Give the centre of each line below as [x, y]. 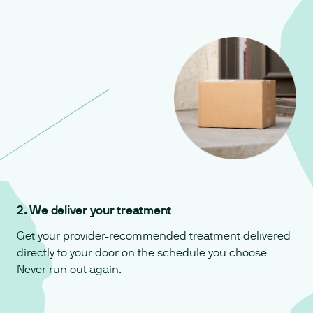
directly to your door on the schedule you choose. [143, 252]
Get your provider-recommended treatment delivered [154, 235]
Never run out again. [69, 269]
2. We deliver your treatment [94, 210]
